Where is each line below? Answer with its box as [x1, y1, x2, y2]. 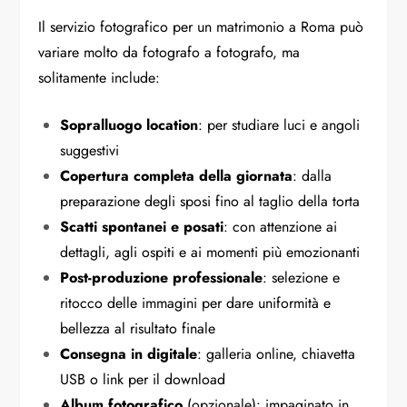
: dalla [293, 164, 333, 186]
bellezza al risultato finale [60, 317, 216, 339]
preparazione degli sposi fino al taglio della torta [60, 190, 361, 212]
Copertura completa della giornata [60, 164, 293, 186]
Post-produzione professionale [60, 266, 263, 288]
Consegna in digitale [60, 342, 198, 364]
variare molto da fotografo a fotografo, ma [38, 41, 301, 63]
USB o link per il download [60, 368, 226, 390]
